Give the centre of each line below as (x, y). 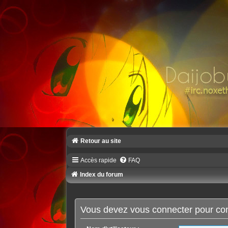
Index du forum (101, 175)
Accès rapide (98, 161)
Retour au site (101, 141)
